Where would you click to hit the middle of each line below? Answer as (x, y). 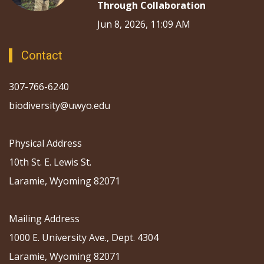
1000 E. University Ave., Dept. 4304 (84, 237)
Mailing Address (44, 218)
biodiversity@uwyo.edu (61, 105)
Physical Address (45, 143)
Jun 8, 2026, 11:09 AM (144, 24)
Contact (42, 55)
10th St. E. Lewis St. (50, 162)
